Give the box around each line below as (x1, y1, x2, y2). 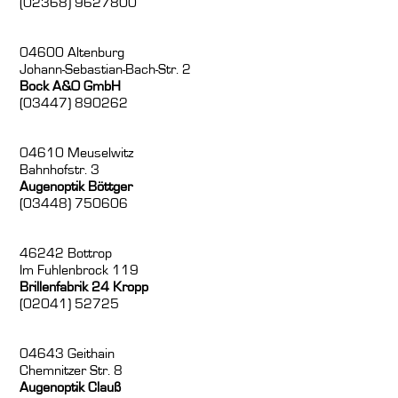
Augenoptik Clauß (20, 380, 122, 395)
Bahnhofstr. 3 (20, 163, 100, 178)
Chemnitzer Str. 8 (20, 363, 123, 378)
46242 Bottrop (20, 246, 113, 261)
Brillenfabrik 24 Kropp (20, 280, 149, 295)
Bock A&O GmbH (20, 79, 122, 94)
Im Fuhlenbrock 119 (20, 263, 139, 278)
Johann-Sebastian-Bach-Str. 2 (20, 62, 192, 77)
